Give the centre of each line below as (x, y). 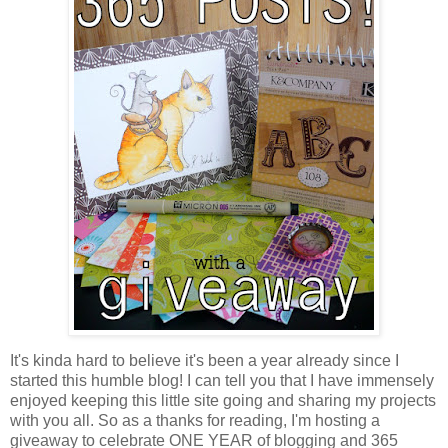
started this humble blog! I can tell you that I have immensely (222, 380)
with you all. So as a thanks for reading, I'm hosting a (195, 420)
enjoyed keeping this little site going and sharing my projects (223, 400)
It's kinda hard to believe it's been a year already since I (204, 360)
